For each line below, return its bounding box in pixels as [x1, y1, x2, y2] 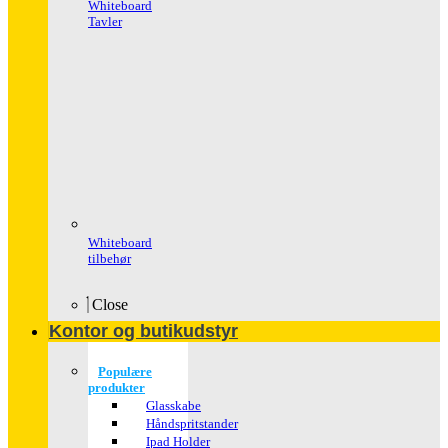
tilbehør [88, 251, 131, 268]
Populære [98, 364, 152, 379]
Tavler [88, 14, 122, 31]
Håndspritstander [146, 416, 238, 431]
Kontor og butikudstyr [49, 321, 238, 341]
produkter [88, 380, 145, 395]
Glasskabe [146, 398, 201, 413]
